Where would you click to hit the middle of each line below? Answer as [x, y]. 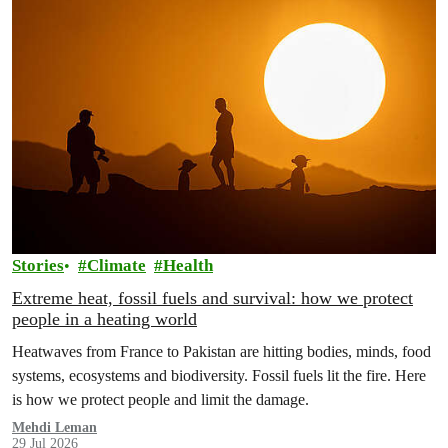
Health [188, 266]
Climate [116, 266]
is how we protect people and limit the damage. [160, 400]
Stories [38, 266]
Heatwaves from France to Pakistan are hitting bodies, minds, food [221, 352]
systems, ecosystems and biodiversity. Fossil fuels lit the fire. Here [219, 376]
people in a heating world [104, 319]
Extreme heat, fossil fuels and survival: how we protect [212, 298]
